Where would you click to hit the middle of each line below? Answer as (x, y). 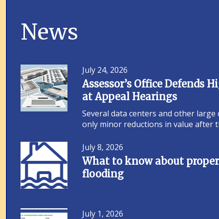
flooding (103, 174)
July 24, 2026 (105, 70)
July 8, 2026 (103, 147)
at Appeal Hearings (130, 96)
